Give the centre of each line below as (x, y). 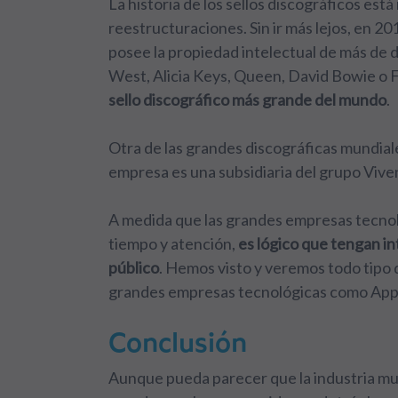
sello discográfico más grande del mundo (247, 100)
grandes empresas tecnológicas (218, 292)
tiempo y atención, (173, 244)
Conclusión (178, 342)
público (134, 268)
